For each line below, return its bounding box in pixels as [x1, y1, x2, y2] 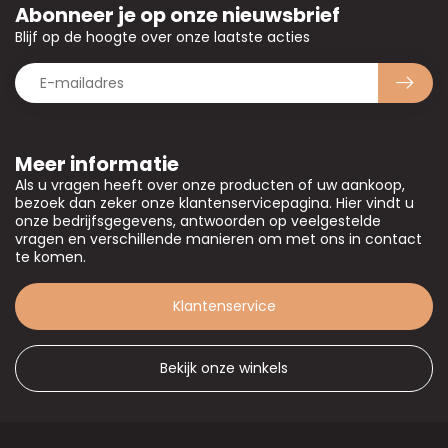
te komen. [15, 247, 86, 268]
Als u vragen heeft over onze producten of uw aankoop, [15, 175, 405, 196]
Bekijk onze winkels [160, 358, 288, 379]
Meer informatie [15, 150, 179, 179]
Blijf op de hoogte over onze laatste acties [15, 27, 310, 48]
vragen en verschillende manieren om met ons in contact [15, 229, 422, 250]
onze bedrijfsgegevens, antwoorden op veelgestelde [15, 211, 381, 232]
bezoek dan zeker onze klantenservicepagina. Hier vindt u [15, 193, 414, 214]
